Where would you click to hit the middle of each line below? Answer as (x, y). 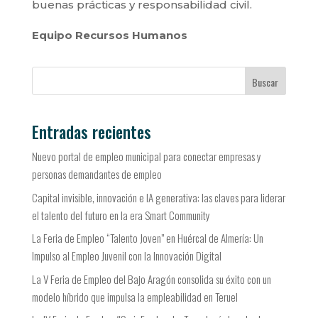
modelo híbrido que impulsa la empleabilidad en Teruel (135, 296)
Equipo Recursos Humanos (109, 35)
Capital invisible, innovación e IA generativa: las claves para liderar (158, 197)
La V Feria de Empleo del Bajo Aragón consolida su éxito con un (151, 279)
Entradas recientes (91, 132)
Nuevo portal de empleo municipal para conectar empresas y (146, 157)
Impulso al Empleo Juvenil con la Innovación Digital (126, 256)
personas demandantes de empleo (97, 174)
